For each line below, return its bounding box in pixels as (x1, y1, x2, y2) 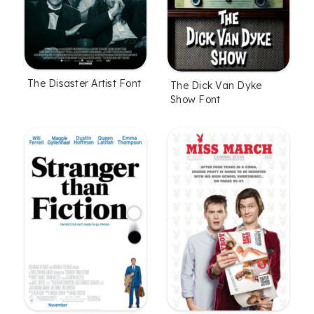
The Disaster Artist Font (27, 76, 141, 90)
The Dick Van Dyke (170, 79, 262, 92)
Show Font (170, 93, 221, 106)
